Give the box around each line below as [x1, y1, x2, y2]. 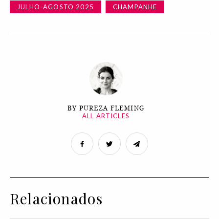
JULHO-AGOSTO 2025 [17, 2, 94, 11]
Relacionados [10, 188, 103, 208]
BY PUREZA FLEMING [67, 104, 144, 112]
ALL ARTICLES [82, 111, 130, 120]
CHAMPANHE [112, 2, 157, 11]
